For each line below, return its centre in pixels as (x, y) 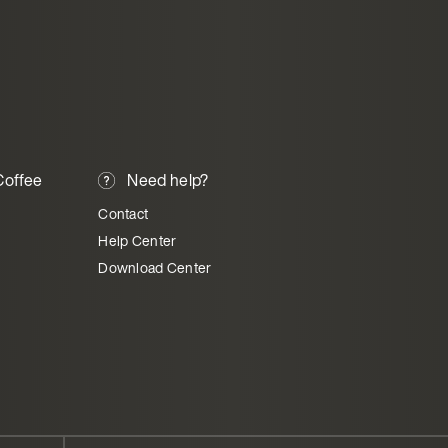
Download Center (155, 267)
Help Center (137, 240)
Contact (123, 213)
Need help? (168, 180)
